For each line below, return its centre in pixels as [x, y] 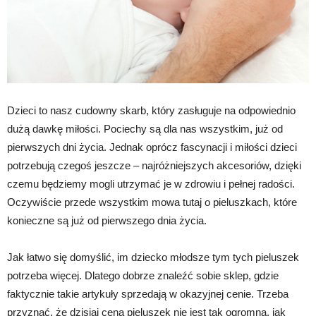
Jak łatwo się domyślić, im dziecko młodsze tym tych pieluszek [153, 257]
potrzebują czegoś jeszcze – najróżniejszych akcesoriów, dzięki [154, 166]
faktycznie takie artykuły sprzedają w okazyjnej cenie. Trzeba [148, 294]
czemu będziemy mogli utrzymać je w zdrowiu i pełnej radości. [151, 184]
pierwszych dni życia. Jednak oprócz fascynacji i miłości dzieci [152, 147]
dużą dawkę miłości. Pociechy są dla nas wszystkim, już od [145, 129]
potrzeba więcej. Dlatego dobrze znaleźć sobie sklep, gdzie [143, 276]
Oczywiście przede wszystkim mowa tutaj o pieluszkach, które [152, 202]
